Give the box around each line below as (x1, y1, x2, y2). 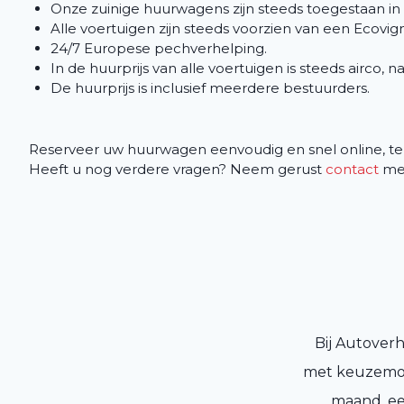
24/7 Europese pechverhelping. (50, 39, 271, 57)
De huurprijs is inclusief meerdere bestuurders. (50, 78, 373, 96)
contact (326, 160, 379, 178)
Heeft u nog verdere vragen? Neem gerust (29, 160, 326, 178)
